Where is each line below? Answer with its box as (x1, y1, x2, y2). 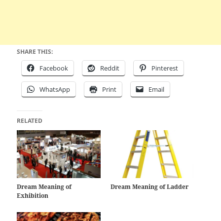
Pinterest (151, 63, 179, 73)
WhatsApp (39, 84, 71, 94)
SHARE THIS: (17, 47, 53, 56)
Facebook (39, 63, 69, 73)
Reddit (100, 63, 120, 73)
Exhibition (17, 191, 49, 200)
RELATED (17, 116, 43, 125)
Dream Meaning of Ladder (110, 182, 188, 191)
